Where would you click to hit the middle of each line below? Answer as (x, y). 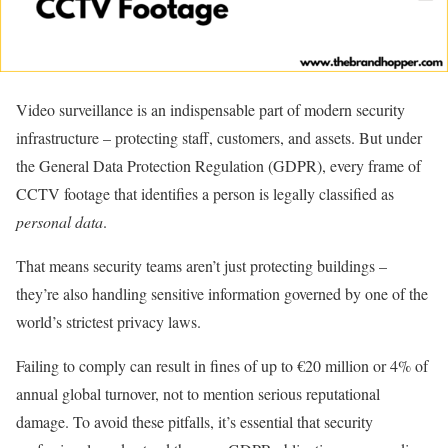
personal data (59, 221)
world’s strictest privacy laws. (108, 321)
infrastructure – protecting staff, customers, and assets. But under (219, 137)
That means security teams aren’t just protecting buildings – (201, 265)
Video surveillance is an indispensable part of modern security (210, 109)
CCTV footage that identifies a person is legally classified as (205, 193)
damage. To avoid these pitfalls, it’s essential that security (194, 421)
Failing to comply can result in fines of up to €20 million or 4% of (222, 365)
